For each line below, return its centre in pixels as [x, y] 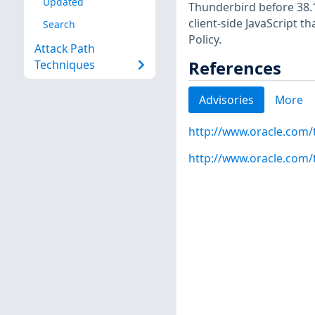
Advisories [226, 99]
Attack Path [64, 49]
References [234, 68]
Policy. [205, 39]
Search [59, 24]
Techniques [64, 65]
